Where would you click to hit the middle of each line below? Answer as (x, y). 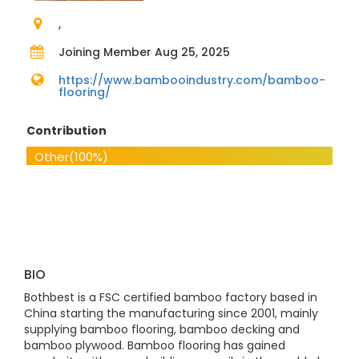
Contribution (66, 131)
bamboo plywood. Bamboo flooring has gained (155, 345)
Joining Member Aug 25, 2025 (144, 52)
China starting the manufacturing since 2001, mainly (171, 313)
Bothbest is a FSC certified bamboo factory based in (171, 297)
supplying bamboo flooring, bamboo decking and (162, 329)
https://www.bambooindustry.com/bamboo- (192, 80)
